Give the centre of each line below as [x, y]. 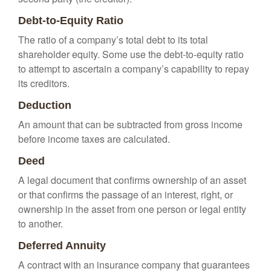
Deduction [45, 105]
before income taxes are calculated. [94, 139]
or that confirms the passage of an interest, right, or [126, 194]
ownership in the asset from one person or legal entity [132, 209]
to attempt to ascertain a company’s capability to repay [134, 69]
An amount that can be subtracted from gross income [130, 124]
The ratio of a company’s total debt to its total [113, 40]
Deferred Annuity [62, 246]
